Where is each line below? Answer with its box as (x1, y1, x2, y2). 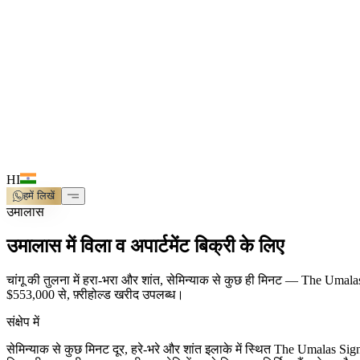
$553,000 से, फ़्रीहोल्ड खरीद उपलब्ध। (6, 288, 184, 302)
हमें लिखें (23, 190, 55, 202)
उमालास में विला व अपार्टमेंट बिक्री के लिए (6, 235, 284, 257)
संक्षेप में (6, 315, 39, 329)
